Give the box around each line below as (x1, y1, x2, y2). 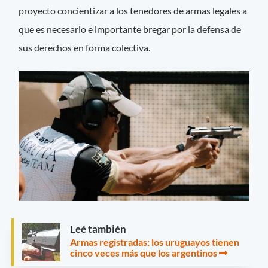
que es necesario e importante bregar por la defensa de (19, 23, 242, 35)
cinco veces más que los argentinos (70, 246, 217, 258)
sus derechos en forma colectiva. (19, 42, 153, 54)
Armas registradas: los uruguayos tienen (70, 236, 239, 248)
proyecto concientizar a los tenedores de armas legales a (19, 5, 248, 17)
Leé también (70, 222, 126, 235)
